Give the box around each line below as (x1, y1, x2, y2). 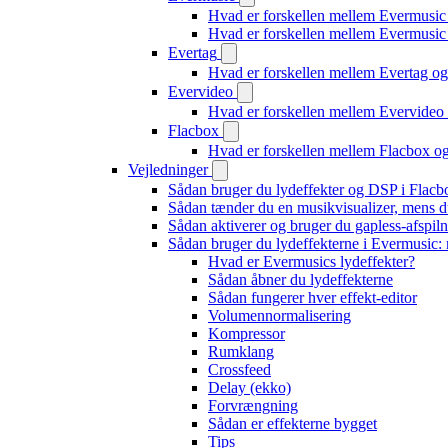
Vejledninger (128, 161, 208, 178)
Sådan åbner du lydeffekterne (208, 271, 393, 288)
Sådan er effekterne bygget (208, 415, 377, 432)
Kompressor (208, 325, 285, 342)
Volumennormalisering (208, 307, 351, 324)
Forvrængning (208, 397, 298, 414)
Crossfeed (208, 361, 271, 378)
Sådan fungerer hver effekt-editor (208, 289, 417, 306)
